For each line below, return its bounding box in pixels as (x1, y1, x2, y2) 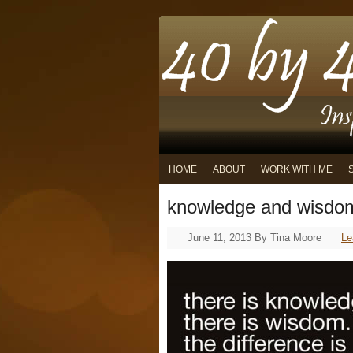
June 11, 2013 (188, 232, 251, 243)
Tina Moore (270, 232, 321, 243)
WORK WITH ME (261, 164, 333, 175)
